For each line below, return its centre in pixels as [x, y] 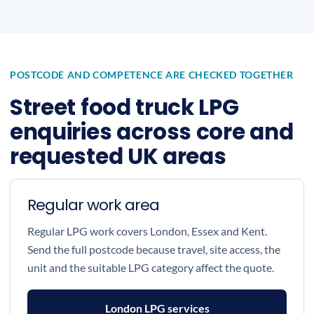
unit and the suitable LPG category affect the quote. [151, 267]
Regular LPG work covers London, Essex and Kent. [147, 231]
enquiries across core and [152, 132]
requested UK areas [118, 156]
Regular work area [93, 205]
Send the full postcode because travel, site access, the [154, 249]
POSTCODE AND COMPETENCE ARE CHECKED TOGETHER [152, 75]
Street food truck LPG [124, 107]
